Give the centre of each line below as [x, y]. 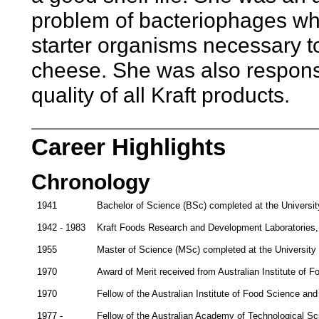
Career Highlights [128, 147]
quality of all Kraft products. [160, 95]
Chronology [90, 182]
